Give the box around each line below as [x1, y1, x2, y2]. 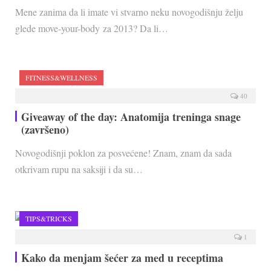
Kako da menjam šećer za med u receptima [21, 250, 223, 266]
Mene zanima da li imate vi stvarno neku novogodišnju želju [15, 5, 243, 19]
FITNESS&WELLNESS [25, 73, 97, 83]
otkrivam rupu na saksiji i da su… [15, 163, 143, 176]
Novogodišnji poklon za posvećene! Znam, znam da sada [15, 146, 232, 160]
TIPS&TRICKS [25, 214, 72, 224]
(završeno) [21, 122, 69, 138]
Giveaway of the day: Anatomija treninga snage [21, 109, 241, 125]
